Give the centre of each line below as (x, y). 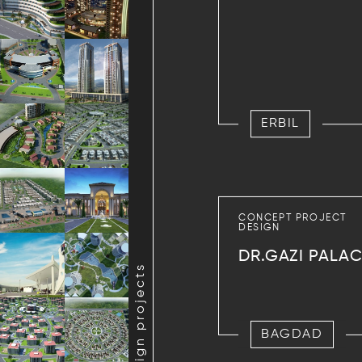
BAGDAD (292, 334)
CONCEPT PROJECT (293, 218)
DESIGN (259, 227)
